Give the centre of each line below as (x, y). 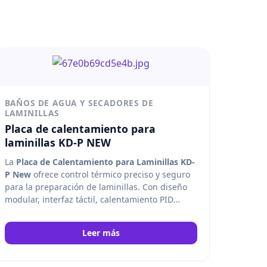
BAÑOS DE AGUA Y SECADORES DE (79, 103)
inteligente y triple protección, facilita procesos (99, 212)
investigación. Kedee (46, 237)
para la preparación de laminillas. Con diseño (96, 187)
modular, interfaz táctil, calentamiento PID (89, 200)
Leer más (101, 233)
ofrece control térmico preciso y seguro (110, 175)
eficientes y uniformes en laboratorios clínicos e (100, 225)
